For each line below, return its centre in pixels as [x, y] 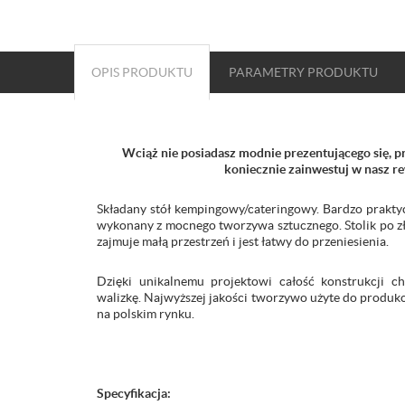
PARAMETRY [267, 72]
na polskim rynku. [146, 314]
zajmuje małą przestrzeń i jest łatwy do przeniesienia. [243, 241]
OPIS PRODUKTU [142, 72]
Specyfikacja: [134, 393]
